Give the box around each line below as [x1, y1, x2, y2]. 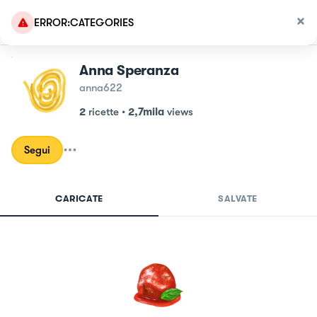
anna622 [79, 81, 122, 94]
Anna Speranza [79, 62, 179, 79]
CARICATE [55, 193, 103, 204]
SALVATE [218, 193, 258, 204]
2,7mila [128, 105, 164, 118]
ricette [88, 105, 119, 118]
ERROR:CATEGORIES [34, 16, 134, 29]
